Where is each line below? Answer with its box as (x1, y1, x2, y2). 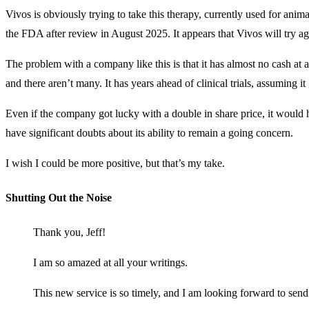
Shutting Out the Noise (6, 191, 112, 203)
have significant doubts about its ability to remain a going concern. (6, 126, 293, 139)
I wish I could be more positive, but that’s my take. (6, 157, 225, 169)
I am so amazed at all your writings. (33, 256, 188, 268)
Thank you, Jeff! (33, 226, 106, 238)
